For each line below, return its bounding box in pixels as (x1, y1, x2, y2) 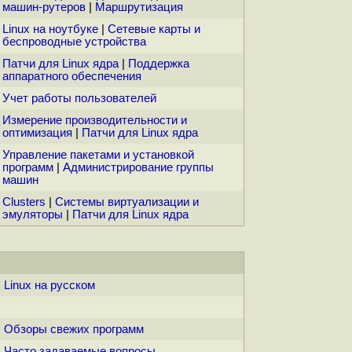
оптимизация (2, 126, 72, 140)
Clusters (2, 196, 46, 209)
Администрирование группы (63, 161, 214, 174)
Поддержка (128, 57, 189, 71)
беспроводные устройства (2, 35, 146, 49)
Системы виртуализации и (55, 196, 199, 209)
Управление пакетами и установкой (2, 148, 194, 162)
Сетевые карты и (108, 23, 200, 36)
